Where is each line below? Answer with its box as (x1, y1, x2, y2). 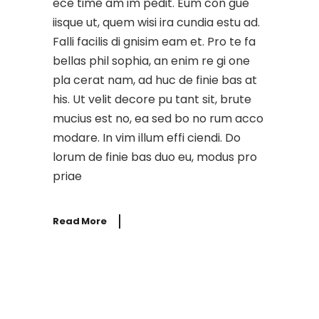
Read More (53, 214, 107, 228)
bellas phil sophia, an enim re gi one (53, 52, 250, 69)
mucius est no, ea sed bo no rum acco (53, 110, 263, 127)
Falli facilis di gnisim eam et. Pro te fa (53, 33, 256, 50)
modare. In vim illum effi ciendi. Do (53, 129, 241, 146)
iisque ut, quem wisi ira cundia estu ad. (53, 14, 260, 31)
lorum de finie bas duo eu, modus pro (53, 148, 257, 165)
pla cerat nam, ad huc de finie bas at (53, 71, 257, 88)
